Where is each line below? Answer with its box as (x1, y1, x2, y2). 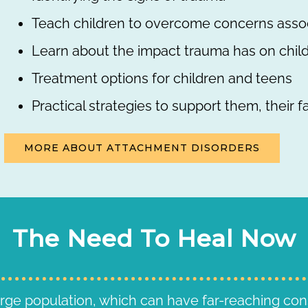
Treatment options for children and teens (31, 70, 292, 87)
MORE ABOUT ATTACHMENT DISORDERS (23, 142, 260, 154)
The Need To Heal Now (12, 224, 296, 253)
